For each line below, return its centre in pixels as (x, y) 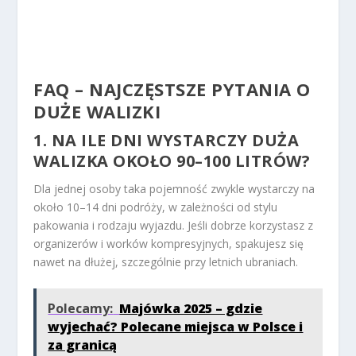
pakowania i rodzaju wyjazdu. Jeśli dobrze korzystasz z (174, 226)
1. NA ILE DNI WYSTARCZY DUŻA (166, 141)
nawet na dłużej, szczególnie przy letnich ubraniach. (166, 262)
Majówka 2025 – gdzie (191, 309)
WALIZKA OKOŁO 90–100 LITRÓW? (172, 161)
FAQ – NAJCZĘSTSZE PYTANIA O (172, 89)
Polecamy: (81, 309)
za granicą (83, 345)
